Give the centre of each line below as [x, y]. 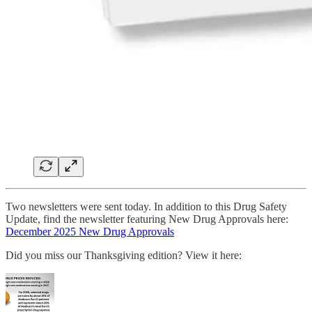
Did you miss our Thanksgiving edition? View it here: [124, 255]
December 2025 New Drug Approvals [90, 231]
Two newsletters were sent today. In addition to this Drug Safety [146, 206]
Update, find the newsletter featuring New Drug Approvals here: [147, 219]
